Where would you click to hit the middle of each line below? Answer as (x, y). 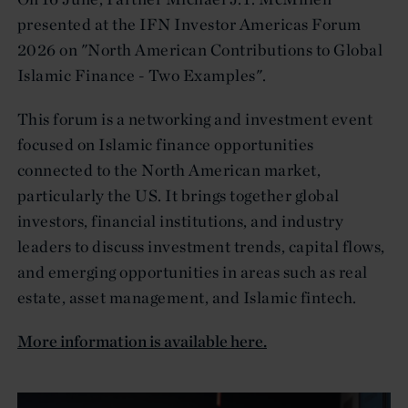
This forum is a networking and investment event (195, 118)
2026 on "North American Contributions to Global (200, 49)
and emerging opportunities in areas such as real (193, 271)
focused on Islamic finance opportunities (166, 144)
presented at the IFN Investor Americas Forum (189, 24)
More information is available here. (142, 341)
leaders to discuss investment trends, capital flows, (201, 246)
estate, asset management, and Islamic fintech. (187, 297)
